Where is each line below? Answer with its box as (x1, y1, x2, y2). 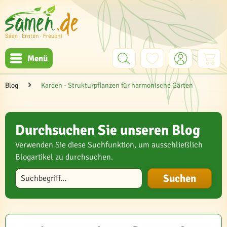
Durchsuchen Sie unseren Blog (15, 122, 200, 139)
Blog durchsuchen (15, 168, 69, 176)
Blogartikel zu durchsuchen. (15, 152, 113, 162)
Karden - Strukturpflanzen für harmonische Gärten (41, 81, 193, 90)
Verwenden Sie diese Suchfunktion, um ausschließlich (15, 140, 203, 150)
